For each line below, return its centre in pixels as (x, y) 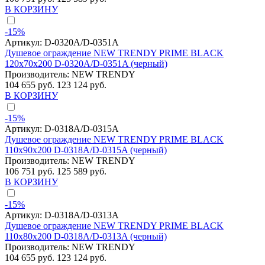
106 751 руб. (31, 172)
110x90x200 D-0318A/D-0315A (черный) (86, 150)
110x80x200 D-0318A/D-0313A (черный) (86, 237)
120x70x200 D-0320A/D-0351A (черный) (86, 64)
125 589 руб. (82, 172)
